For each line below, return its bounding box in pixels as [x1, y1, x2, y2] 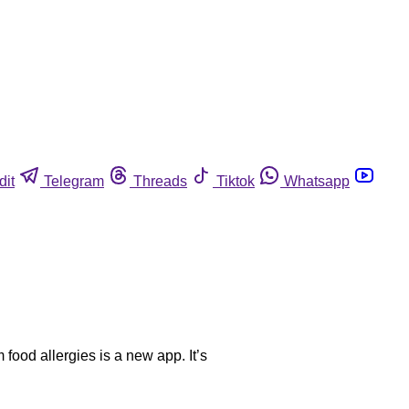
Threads [133, 173, 187, 189]
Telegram [44, 173, 104, 189]
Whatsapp [284, 173, 350, 189]
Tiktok [216, 173, 255, 189]
